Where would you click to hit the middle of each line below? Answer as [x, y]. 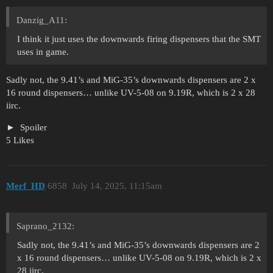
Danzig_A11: [42, 20]
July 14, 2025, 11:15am [117, 186]
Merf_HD [26, 186]
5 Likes [20, 140]
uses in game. [43, 52]
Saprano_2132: [45, 226]
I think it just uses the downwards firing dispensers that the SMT [139, 39]
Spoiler [32, 128]
